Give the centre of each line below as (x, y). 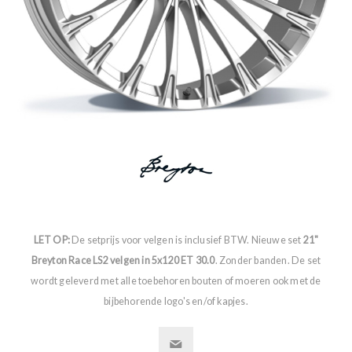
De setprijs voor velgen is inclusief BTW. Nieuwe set (186, 240)
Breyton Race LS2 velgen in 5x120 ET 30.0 (123, 261)
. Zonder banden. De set (268, 261)
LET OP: (51, 240)
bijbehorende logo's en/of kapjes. (176, 302)
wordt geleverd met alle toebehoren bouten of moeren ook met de (176, 281)
